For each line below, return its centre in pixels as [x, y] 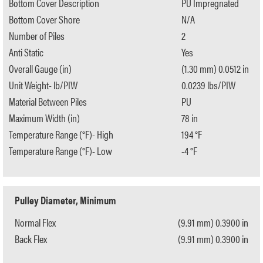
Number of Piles [37, 35]
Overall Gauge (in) [40, 68]
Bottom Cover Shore [44, 19]
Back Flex [31, 238]
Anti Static [26, 52]
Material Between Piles [48, 101]
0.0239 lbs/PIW [208, 85]
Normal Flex [35, 222]
